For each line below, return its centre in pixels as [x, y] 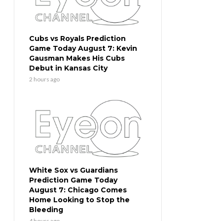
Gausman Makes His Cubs [77, 58]
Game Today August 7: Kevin [83, 49]
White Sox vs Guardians [74, 170]
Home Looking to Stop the [79, 200]
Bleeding [46, 210]
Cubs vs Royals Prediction [77, 39]
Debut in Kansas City [68, 68]
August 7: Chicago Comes [78, 190]
